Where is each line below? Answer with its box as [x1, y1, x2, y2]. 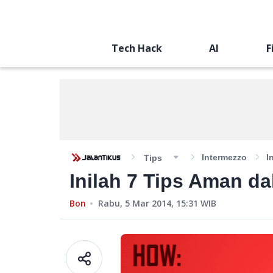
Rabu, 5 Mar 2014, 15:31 [98, 197, 198, 209]
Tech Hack [111, 41, 162, 55]
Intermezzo [202, 152, 247, 162]
